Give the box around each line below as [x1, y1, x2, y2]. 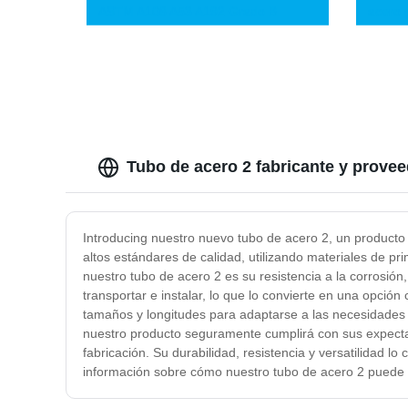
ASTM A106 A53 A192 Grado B [98, 4, 278, 19]
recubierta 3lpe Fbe [98, 61, 212, 76]
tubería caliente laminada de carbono [98, 23, 314, 38]
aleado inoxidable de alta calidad [98, 42, 288, 57]
